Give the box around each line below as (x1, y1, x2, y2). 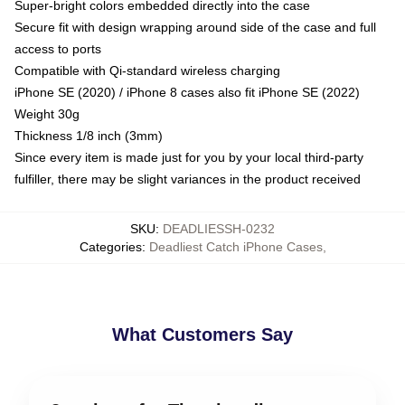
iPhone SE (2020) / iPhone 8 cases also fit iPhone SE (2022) (14, 84, 360, 99)
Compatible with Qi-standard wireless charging (14, 62, 280, 78)
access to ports (14, 41, 101, 56)
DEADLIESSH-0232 (163, 221, 275, 236)
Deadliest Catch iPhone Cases (148, 239, 323, 254)
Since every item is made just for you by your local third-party (14, 149, 363, 165)
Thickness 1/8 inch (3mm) (14, 127, 163, 143)
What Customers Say (112, 324, 293, 344)
